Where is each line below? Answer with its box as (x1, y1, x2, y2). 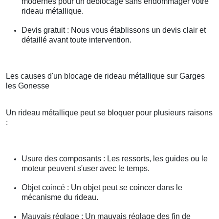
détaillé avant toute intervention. (22, 36, 131, 44)
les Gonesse (6, 82, 49, 90)
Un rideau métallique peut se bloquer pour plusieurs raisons (6, 109, 213, 117)
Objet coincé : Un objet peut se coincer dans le (22, 183, 182, 192)
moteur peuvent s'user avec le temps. (22, 164, 150, 173)
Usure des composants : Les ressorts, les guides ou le (22, 154, 208, 163)
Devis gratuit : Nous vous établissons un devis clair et (22, 26, 206, 35)
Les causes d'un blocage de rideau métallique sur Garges (6, 72, 205, 81)
